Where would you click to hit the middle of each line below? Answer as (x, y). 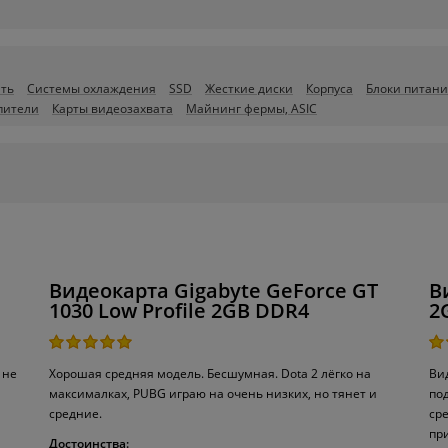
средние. (75, 413)
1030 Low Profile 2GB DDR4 (179, 310)
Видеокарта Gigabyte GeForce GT (213, 290)
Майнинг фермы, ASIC (251, 108)
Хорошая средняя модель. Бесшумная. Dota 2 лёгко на (210, 373)
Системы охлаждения (91, 88)
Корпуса (329, 88)
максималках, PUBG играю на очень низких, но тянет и (213, 393)
